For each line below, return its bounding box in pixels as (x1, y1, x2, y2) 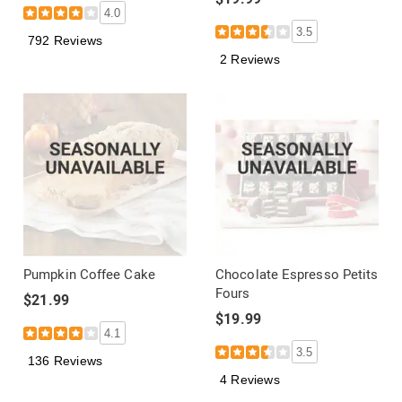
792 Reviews (28, 32, 103, 48)
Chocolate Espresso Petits (215, 267, 379, 283)
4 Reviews (220, 371, 280, 387)
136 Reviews (28, 353, 103, 368)
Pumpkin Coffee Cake (23, 267, 155, 283)
